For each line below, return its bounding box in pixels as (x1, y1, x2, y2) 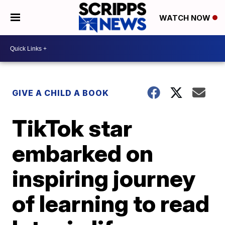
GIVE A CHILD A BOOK (12, 88, 111, 98)
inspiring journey (12, 164, 196, 192)
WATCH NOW (159, 13, 212, 23)
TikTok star (12, 114, 133, 142)
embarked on (12, 139, 154, 167)
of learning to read (12, 189, 210, 217)
